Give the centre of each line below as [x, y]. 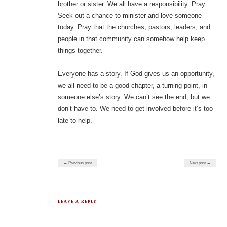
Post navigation [73, 161]
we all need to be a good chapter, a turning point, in [132, 86]
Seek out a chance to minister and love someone [129, 16]
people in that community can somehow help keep [131, 39]
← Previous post [78, 163]
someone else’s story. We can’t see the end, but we [134, 97]
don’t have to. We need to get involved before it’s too [135, 109]
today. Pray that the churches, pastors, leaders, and [134, 27]
